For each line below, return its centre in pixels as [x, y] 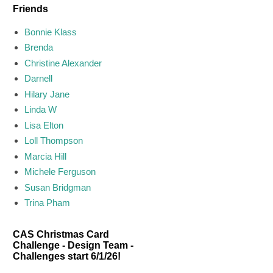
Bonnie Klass [50, 32]
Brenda [38, 48]
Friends [30, 9]
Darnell [38, 79]
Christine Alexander [63, 63]
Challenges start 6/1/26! [67, 256]
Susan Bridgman [57, 187]
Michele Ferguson [60, 172]
